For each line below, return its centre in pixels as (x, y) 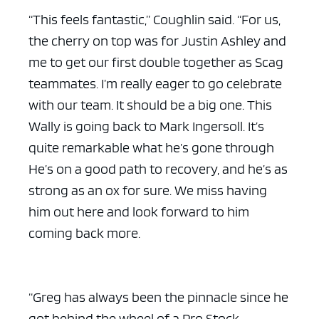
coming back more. (84, 233)
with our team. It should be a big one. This (150, 105)
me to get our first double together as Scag (156, 62)
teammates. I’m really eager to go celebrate (155, 84)
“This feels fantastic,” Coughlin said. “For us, (155, 20)
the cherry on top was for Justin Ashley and (157, 41)
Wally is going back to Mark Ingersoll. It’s (146, 126)
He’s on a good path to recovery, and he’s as (158, 169)
